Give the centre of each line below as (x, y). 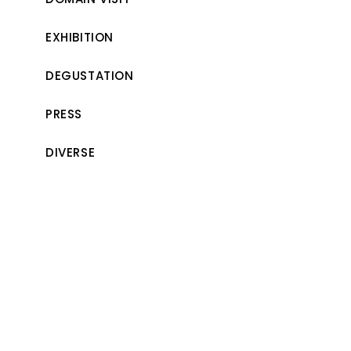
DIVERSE (70, 152)
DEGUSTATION (89, 76)
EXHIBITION (79, 37)
